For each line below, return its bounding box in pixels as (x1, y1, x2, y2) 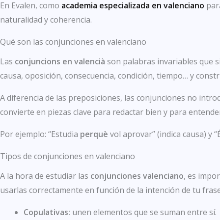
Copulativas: (24, 207, 70, 218)
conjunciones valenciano (90, 170, 184, 182)
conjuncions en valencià (15, 56, 105, 67)
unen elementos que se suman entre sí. (70, 207, 217, 218)
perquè (80, 129, 108, 140)
